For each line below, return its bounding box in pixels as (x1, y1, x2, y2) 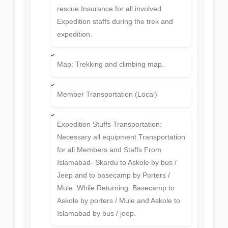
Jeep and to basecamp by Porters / (57, 171, 170, 180)
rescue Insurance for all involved (57, 5, 161, 13)
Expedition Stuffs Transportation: (57, 120, 162, 129)
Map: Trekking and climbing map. (57, 60, 164, 69)
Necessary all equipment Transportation (57, 133, 185, 141)
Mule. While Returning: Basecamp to (57, 184, 175, 192)
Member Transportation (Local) (57, 90, 157, 99)
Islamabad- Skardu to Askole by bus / (57, 158, 177, 167)
